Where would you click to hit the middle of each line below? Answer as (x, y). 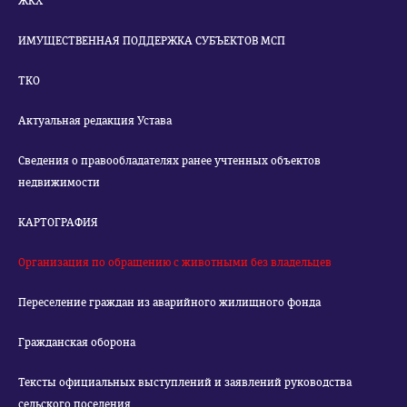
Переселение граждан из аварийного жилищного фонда (169, 303)
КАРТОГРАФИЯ (58, 223)
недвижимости (59, 183)
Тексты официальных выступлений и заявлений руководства (185, 382)
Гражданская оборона (77, 342)
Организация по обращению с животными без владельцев (175, 263)
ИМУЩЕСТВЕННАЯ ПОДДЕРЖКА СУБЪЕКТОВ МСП (152, 41)
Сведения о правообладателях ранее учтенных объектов (169, 161)
